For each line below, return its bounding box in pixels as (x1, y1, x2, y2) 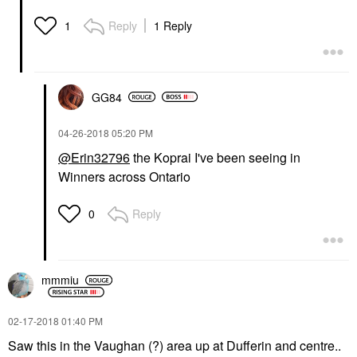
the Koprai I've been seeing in (130, 147, 300, 167)
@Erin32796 (58, 147, 130, 167)
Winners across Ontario (58, 167, 190, 186)
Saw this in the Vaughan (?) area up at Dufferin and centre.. (8, 335, 341, 355)
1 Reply (154, 17, 192, 33)
